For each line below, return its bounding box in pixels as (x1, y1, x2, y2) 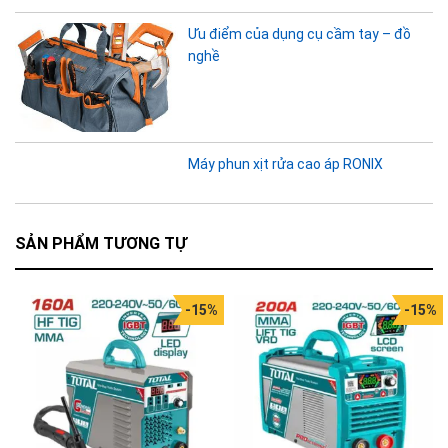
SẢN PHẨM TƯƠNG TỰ (15, 234, 187, 254)
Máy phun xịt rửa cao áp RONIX (188, 155, 384, 172)
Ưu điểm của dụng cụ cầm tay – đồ (188, 26, 412, 43)
